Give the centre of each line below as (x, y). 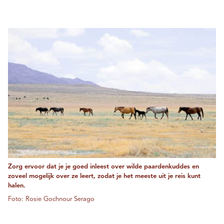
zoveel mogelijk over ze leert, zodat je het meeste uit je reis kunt (104, 176)
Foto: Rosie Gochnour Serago (51, 199)
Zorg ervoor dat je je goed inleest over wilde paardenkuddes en (103, 167)
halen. (17, 186)
